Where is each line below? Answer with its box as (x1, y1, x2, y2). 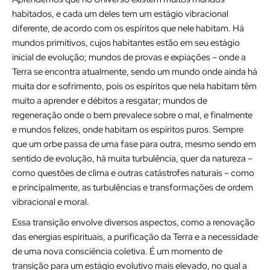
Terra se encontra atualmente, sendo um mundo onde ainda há (12, 66, 257, 78)
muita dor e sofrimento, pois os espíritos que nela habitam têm (12, 80, 257, 92)
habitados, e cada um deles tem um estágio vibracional (12, 8, 228, 20)
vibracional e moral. (12, 196, 89, 208)
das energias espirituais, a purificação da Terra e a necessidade (12, 231, 258, 243)
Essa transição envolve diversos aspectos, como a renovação (12, 216, 255, 228)
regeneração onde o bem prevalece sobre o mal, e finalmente (12, 109, 253, 121)
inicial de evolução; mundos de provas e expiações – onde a (12, 51, 246, 63)
